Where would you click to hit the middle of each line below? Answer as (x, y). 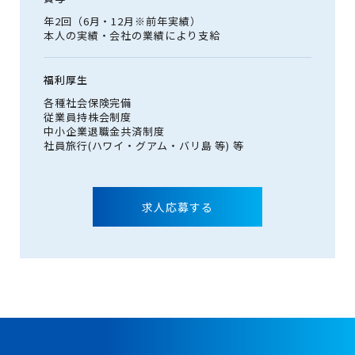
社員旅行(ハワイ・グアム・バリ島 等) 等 (144, 145)
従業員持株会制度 (88, 117)
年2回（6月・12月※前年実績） (122, 21)
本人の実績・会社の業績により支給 (132, 35)
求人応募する (177, 207)
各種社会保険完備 (88, 103)
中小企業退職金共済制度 (105, 131)
